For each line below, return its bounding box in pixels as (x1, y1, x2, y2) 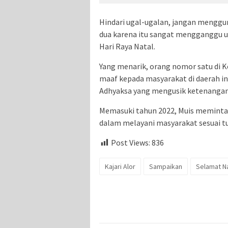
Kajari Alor (105, 161, 135, 171)
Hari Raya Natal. (99, 41, 158, 51)
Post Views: (111, 137, 150, 148)
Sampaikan (149, 161, 182, 171)
